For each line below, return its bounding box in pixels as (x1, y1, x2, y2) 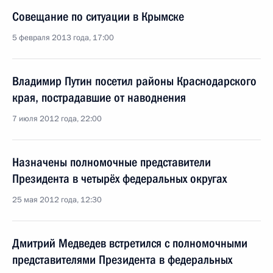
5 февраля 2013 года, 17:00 (12, 32, 114, 43)
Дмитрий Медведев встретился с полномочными (12, 236, 247, 250)
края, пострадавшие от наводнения (12, 90, 186, 105)
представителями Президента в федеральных (12, 252, 232, 267)
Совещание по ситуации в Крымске (12, 9, 184, 24)
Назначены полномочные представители (12, 155, 211, 169)
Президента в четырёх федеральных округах (12, 171, 227, 186)
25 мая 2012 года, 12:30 (12, 194, 102, 205)
